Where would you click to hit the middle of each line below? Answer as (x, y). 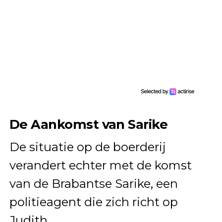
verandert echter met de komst (100, 166)
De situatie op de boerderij (87, 147)
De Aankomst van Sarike (88, 124)
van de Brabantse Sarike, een (93, 184)
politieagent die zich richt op (93, 202)
